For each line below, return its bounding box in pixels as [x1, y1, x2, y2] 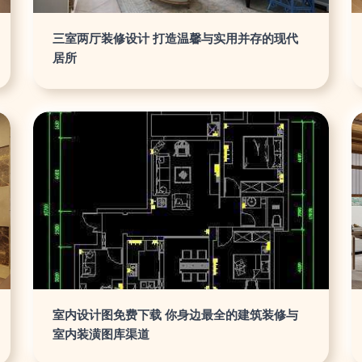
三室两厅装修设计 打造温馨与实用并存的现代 [53, 31, 299, 46]
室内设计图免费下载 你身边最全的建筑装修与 [53, 307, 299, 322]
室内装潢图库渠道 [53, 326, 150, 342]
